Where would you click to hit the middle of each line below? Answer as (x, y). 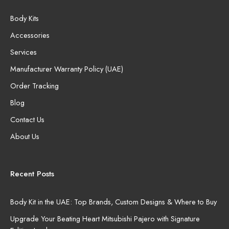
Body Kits (25, 18)
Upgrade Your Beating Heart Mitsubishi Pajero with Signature (105, 218)
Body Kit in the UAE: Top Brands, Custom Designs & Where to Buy (113, 201)
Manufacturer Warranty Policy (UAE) (67, 68)
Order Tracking (35, 85)
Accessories (30, 35)
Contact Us (27, 119)
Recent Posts (32, 174)
